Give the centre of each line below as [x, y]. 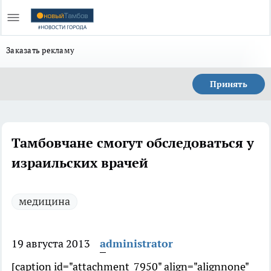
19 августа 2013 [51, 243]
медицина [44, 201]
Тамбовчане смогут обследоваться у [133, 143]
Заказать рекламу [41, 50]
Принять [229, 84]
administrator [136, 243]
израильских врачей [80, 163]
